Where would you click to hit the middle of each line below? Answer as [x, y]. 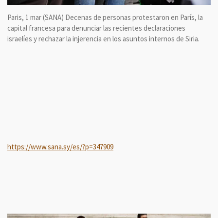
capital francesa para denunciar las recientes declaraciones [96, 28]
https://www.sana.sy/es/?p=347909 [60, 146]
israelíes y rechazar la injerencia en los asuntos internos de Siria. [103, 38]
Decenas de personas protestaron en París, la [133, 17]
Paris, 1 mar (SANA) [36, 17]
